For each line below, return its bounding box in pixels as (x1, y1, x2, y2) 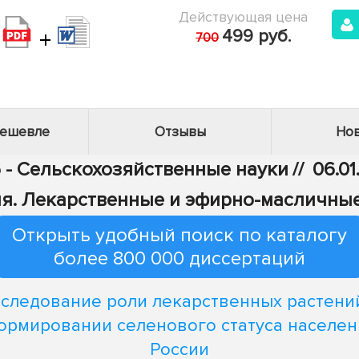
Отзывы (154, 123, 206, 140)
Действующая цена (179, 8, 308, 26)
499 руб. (222, 26, 291, 47)
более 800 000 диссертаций (54, 247, 305, 270)
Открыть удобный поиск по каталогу (12, 224, 347, 247)
